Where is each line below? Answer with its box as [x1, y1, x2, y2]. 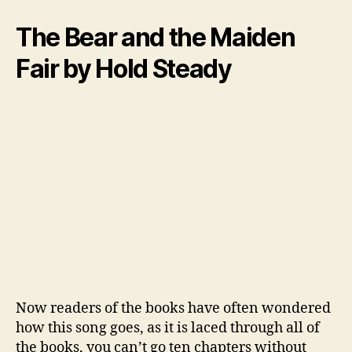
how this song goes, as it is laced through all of [16, 318, 320, 337]
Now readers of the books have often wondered [16, 299, 331, 317]
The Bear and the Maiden [16, 21, 295, 53]
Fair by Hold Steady [16, 53, 232, 84]
